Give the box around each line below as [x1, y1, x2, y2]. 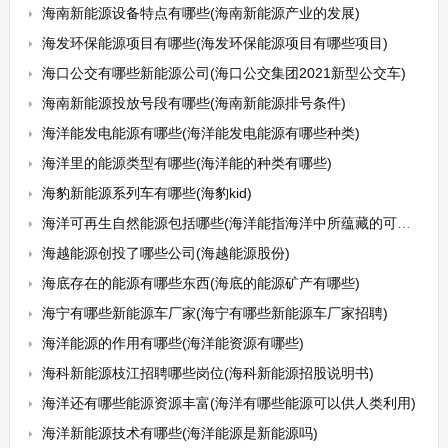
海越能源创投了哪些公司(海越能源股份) [41, 245, 290, 261]
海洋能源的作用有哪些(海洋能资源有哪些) [41, 335, 304, 351]
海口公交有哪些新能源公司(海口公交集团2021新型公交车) [41, 65, 406, 81]
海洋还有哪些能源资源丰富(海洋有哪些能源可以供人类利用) [41, 395, 416, 411]
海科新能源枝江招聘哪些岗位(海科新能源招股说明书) [41, 365, 374, 381]
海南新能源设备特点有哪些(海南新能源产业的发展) [41, 5, 360, 21]
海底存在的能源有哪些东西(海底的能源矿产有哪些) [41, 275, 360, 291]
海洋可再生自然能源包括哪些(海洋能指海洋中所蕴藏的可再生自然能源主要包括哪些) [41, 215, 397, 231]
